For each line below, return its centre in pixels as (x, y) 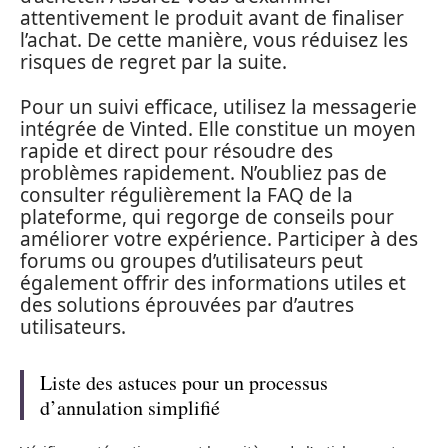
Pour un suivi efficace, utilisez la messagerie (218, 106)
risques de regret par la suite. (153, 62)
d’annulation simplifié (130, 407)
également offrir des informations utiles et (213, 282)
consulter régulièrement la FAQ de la (186, 194)
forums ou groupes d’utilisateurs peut (191, 260)
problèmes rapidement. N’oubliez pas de (203, 172)
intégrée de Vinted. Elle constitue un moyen (218, 128)
